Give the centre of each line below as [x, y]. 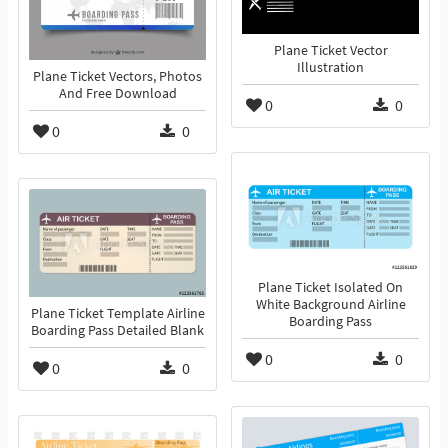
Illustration [330, 68]
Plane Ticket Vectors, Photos [117, 77]
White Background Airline [330, 305]
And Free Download [117, 94]
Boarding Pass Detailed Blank [117, 331]
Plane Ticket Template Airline [117, 314]
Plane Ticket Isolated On [330, 288]
